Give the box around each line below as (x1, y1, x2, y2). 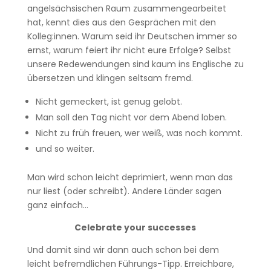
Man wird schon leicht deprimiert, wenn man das (27, 171, 233, 183)
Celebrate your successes (74, 221, 197, 233)
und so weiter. (35, 143, 94, 155)
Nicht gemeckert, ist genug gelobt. (35, 96, 182, 108)
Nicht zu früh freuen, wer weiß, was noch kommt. (35, 127, 243, 139)
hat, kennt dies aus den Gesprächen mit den (27, 16, 216, 28)
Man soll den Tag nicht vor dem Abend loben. (35, 111, 227, 123)
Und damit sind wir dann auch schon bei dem (27, 244, 219, 256)
